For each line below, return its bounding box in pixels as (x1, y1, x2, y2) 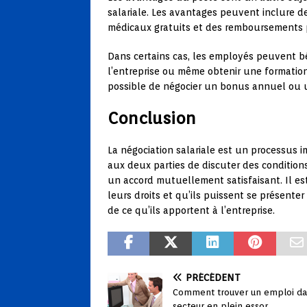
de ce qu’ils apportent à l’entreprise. (108, 204, 275, 216)
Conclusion (108, 108, 196, 128)
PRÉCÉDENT (186, 271, 241, 283)
